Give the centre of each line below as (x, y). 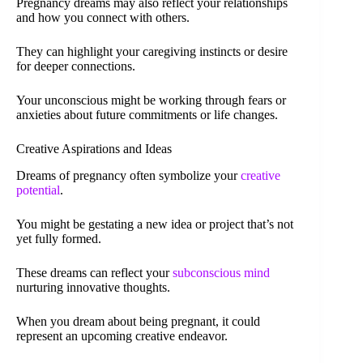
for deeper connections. (76, 66)
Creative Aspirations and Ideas (94, 148)
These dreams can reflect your (94, 272)
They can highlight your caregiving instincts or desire (152, 51)
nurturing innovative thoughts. (93, 287)
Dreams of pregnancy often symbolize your (128, 175)
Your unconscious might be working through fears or (151, 100)
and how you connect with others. (103, 17)
